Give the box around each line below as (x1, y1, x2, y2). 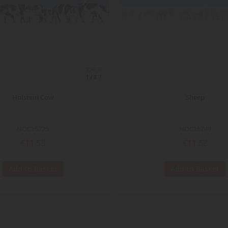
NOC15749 (179, 124, 211, 134)
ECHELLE (86, 67, 102, 73)
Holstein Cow (12, 93, 54, 102)
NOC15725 (17, 124, 49, 134)
